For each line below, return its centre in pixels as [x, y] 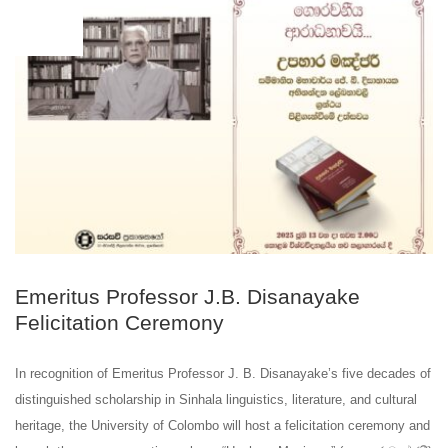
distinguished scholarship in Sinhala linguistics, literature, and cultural [216, 399]
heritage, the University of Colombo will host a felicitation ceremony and [222, 425]
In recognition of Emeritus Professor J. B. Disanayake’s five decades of [223, 373]
